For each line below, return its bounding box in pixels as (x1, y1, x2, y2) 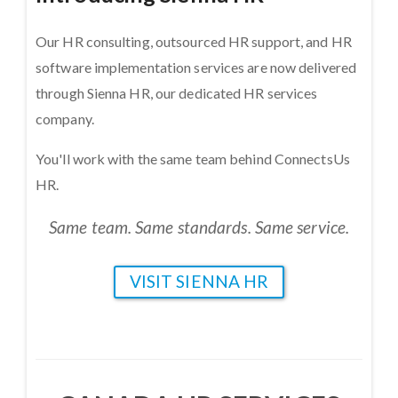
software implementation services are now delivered (36, 59, 357, 76)
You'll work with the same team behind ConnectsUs (36, 150, 350, 167)
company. (36, 110, 94, 127)
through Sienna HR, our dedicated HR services (36, 84, 318, 101)
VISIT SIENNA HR (129, 271, 269, 291)
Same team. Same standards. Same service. (49, 217, 349, 237)
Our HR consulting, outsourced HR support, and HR (36, 33, 352, 50)
